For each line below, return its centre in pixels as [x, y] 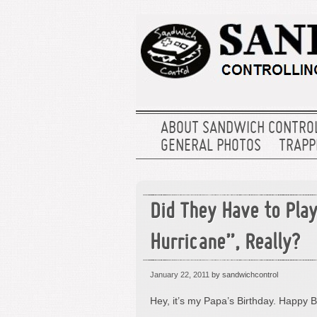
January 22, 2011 [180, 275]
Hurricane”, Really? [225, 244]
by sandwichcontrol [244, 275]
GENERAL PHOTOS [211, 146]
